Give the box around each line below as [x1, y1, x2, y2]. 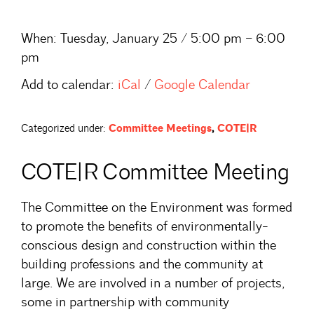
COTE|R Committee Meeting [21, 157, 289, 186]
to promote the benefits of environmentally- [21, 218, 268, 235]
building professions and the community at [21, 256, 263, 273]
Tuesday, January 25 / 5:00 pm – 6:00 [57, 29, 285, 47]
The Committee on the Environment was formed [21, 199, 292, 217]
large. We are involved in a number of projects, [21, 275, 285, 292]
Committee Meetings [109, 121, 212, 135]
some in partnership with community [21, 294, 229, 311]
